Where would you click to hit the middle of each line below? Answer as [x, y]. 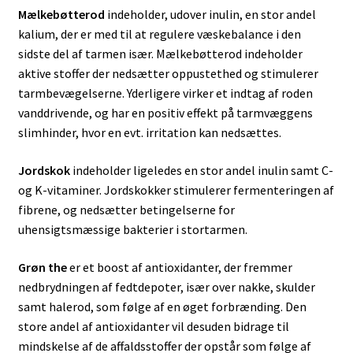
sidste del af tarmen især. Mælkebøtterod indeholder [160, 54]
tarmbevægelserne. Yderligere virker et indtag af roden [165, 93]
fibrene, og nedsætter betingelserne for [126, 209]
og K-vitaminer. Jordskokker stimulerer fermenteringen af [176, 190]
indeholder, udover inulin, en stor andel [210, 15]
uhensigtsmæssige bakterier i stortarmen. [132, 229]
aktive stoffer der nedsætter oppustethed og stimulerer [168, 74]
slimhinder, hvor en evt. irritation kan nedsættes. [149, 133]
